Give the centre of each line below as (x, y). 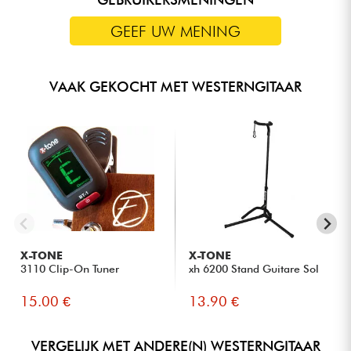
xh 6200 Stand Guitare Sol (254, 269)
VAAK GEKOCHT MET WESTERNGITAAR (175, 87)
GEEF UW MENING (175, 31)
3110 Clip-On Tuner (70, 269)
